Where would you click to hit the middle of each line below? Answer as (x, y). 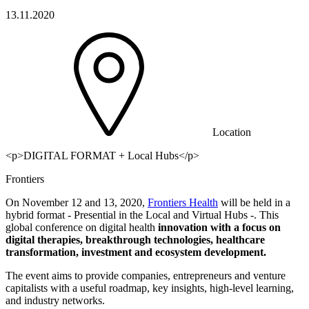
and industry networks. (55, 301)
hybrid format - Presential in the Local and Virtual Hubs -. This (142, 215)
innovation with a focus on (219, 228)
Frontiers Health (183, 203)
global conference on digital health (82, 228)
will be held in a (254, 203)
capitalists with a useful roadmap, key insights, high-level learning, (150, 288)
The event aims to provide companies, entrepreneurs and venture (146, 276)
